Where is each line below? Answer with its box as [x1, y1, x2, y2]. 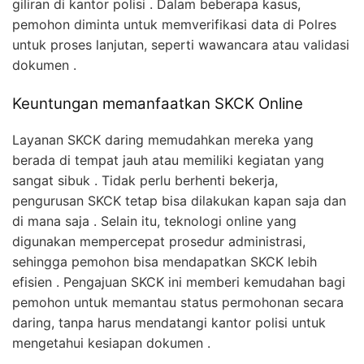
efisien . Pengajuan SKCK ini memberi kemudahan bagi [12, 274, 345, 291]
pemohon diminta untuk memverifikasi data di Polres [12, 15, 336, 32]
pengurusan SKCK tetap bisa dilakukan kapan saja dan [12, 193, 346, 210]
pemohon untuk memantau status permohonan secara [12, 294, 344, 311]
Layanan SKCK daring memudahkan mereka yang [12, 132, 314, 149]
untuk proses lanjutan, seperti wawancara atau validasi [12, 36, 349, 53]
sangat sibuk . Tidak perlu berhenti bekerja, [12, 172, 278, 189]
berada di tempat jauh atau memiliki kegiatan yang [12, 152, 324, 169]
